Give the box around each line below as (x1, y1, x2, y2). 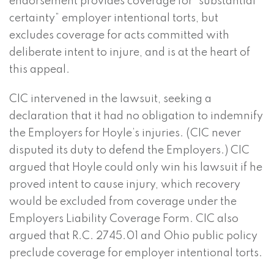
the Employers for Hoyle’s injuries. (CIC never (9, 128, 241, 139)
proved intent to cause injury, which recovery (9, 179, 240, 191)
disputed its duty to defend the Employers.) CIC (9, 145, 250, 157)
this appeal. (9, 64, 70, 76)
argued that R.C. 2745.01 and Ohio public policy (9, 231, 257, 242)
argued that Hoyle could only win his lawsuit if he (9, 162, 262, 174)
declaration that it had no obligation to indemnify (9, 111, 263, 122)
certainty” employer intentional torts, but (9, 13, 218, 24)
